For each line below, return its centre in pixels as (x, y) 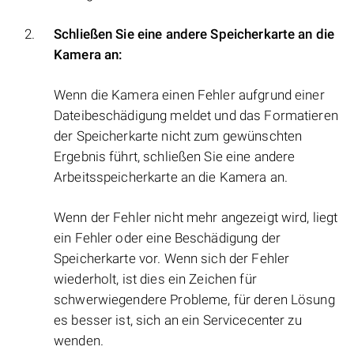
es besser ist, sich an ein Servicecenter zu (178, 320)
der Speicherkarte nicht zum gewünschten (178, 136)
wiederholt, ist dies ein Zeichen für (155, 279)
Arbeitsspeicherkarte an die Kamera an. (171, 177)
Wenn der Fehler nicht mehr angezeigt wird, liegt (196, 218)
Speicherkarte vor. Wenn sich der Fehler (172, 259)
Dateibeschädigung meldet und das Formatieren (196, 116)
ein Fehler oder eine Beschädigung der (167, 238)
